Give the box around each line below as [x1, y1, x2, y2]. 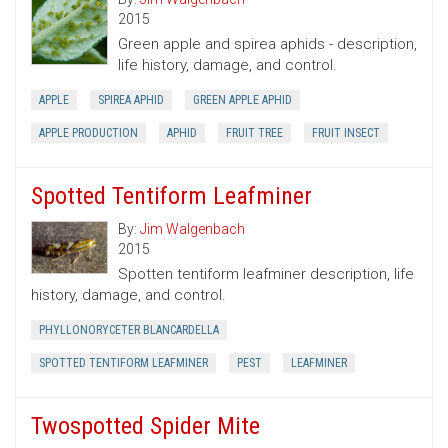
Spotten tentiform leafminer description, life [118, 265, 414, 284]
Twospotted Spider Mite [31, 412, 260, 441]
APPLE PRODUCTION [39, 126, 138, 141]
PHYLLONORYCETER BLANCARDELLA [39, 323, 219, 338]
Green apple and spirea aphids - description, [118, 35, 417, 54]
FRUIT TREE [226, 126, 283, 141]
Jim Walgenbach [140, 221, 245, 238]
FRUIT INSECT [312, 126, 380, 141]
